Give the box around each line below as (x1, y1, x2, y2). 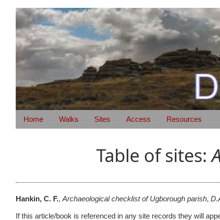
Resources (166, 115, 202, 124)
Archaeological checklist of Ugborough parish (62, 194, 207, 203)
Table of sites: (96, 143, 212, 168)
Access (126, 115, 151, 124)
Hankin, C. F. (16, 194, 58, 203)
